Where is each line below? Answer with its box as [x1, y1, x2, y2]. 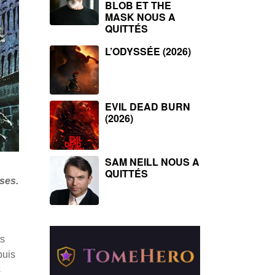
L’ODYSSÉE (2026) [105, 44, 191, 58]
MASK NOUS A [105, 10, 176, 24]
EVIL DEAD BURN [105, 99, 190, 114]
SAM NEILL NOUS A [105, 155, 199, 169]
